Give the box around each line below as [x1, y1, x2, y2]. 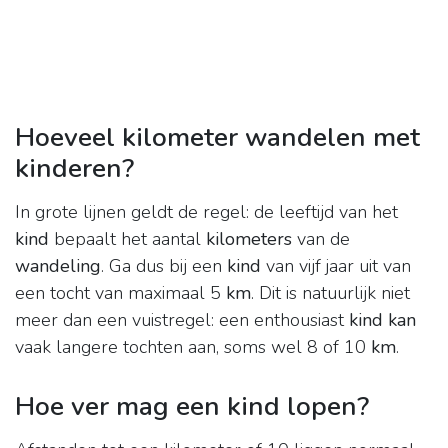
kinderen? [15, 150, 134, 187]
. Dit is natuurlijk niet [251, 281, 410, 306]
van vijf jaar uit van [261, 254, 411, 279]
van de [292, 227, 350, 252]
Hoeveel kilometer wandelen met [15, 119, 420, 156]
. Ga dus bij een [101, 254, 227, 279]
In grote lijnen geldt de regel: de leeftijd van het [15, 200, 398, 225]
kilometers [206, 227, 292, 252]
